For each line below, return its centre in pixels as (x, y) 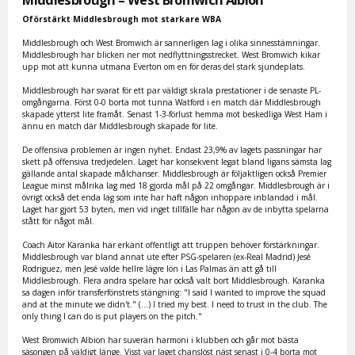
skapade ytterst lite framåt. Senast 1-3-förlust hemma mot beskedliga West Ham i (175, 115)
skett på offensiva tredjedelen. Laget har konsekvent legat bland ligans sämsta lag (177, 162)
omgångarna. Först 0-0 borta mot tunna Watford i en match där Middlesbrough (172, 103)
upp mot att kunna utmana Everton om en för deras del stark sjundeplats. (164, 67)
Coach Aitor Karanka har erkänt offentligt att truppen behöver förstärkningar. (171, 245)
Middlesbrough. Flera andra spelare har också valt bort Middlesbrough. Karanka (174, 281)
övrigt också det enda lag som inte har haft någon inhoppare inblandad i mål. (170, 198)
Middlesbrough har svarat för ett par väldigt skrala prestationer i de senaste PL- (172, 91)
